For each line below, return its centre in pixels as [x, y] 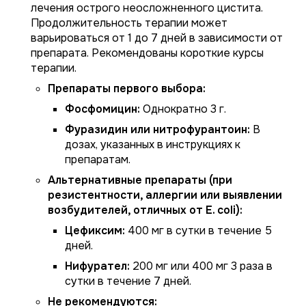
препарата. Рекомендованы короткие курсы [147, 53]
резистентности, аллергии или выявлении [165, 195]
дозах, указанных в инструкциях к [153, 144]
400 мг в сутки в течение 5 [198, 231]
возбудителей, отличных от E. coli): [145, 210]
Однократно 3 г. [183, 109]
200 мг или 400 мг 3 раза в [201, 266]
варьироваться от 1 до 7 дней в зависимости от [157, 38]
